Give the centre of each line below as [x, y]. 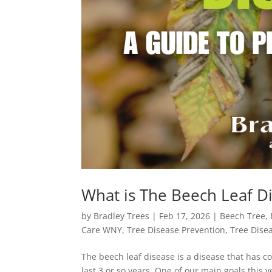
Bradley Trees [122, 216]
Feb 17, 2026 [185, 216]
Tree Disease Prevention [176, 229]
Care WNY [102, 229]
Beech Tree [243, 216]
